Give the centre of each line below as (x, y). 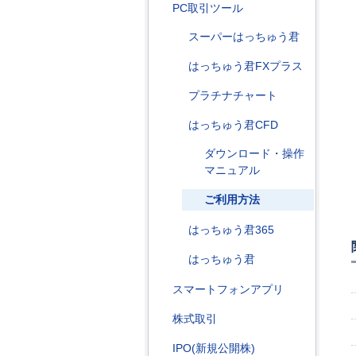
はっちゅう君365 (231, 230)
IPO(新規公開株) (214, 348)
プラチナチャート (233, 95)
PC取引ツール (208, 8)
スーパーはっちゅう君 (244, 37)
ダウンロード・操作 (254, 153)
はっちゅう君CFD (233, 125)
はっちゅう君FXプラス (246, 66)
